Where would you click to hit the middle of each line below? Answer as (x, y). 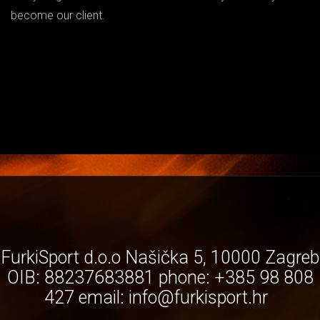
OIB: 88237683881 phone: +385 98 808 (160, 278)
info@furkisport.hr (198, 298)
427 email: (86, 298)
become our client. (58, 16)
